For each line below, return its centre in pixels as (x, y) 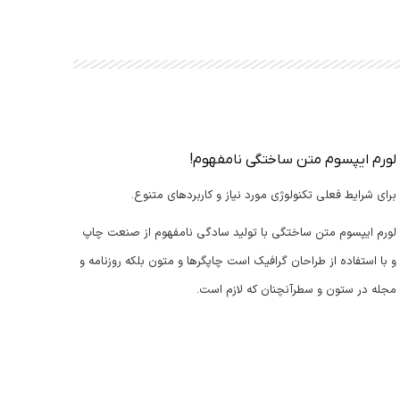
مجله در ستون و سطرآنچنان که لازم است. (296, 291)
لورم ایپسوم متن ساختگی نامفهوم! (292, 160)
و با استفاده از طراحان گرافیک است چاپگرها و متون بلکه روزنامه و (237, 262)
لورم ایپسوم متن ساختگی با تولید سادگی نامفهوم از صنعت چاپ (239, 233)
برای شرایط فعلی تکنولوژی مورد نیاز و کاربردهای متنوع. (263, 196)
